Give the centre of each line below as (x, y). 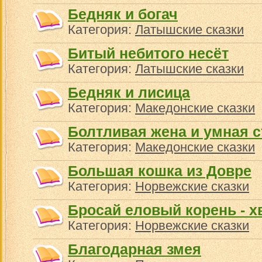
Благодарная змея (135, 249)
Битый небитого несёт (148, 53)
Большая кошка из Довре (160, 171)
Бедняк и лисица (129, 92)
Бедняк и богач (123, 14)
